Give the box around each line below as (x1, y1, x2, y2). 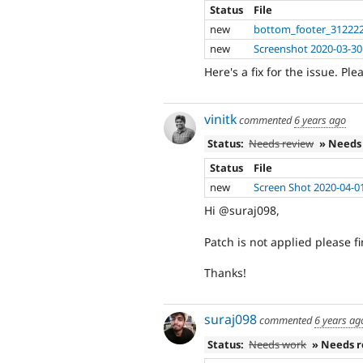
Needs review (249, 136, 314, 152)
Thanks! (204, 264, 246, 280)
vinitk (204, 109, 237, 128)
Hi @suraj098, (204, 203, 280, 219)
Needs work (249, 336, 307, 352)
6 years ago (294, 112, 346, 127)
